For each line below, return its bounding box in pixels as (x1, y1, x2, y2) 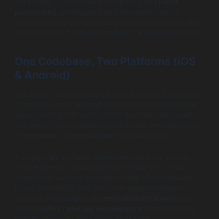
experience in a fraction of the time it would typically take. (15, 28, 204, 37)
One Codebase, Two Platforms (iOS (15, 54, 196, 67)
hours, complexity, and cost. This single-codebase (15, 183, 183, 193)
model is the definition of (15, 194, 99, 203)
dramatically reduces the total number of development (15, 173, 194, 182)
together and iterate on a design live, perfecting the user (15, 18, 200, 27)
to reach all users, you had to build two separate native (15, 100, 196, 109)
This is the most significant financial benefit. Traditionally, (15, 90, 204, 99)
